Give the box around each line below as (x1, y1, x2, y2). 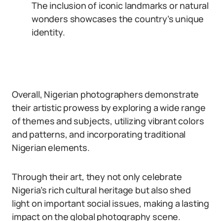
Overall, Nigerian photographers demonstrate (12, 88, 199, 100)
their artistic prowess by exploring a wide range (12, 102, 206, 113)
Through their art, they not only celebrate (12, 171, 182, 183)
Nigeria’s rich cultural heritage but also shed (12, 184, 191, 196)
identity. (32, 26, 65, 38)
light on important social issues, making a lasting (12, 197, 210, 209)
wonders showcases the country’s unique (32, 13, 204, 25)
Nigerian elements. (12, 142, 90, 153)
